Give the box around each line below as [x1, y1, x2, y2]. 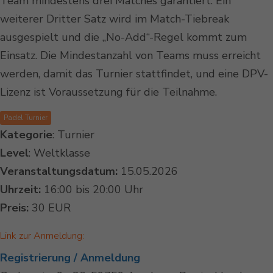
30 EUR [29, 200, 71, 216]
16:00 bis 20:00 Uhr [41, 182, 143, 197]
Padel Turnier [4, 113, 48, 123]
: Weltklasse [29, 146, 90, 161]
